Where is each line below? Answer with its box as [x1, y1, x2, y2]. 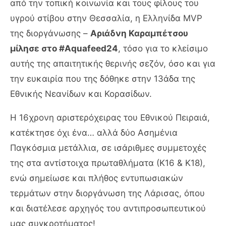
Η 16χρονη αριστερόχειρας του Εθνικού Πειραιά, [10, 112, 210, 123]
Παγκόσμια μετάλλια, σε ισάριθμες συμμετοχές [10, 143, 206, 153]
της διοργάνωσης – [10, 28, 90, 38]
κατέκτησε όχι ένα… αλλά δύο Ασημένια [10, 128, 178, 138]
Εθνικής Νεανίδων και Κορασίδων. [10, 89, 152, 99]
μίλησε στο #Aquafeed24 [10, 43, 118, 53]
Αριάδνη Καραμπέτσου [90, 28, 188, 38]
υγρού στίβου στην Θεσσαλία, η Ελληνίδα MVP [10, 13, 202, 23]
